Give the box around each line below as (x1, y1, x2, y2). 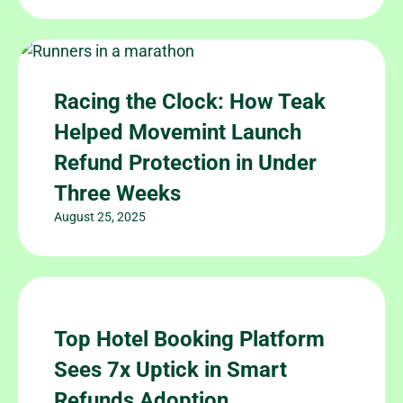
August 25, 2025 (54, 209, 146, 224)
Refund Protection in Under (54, 149, 317, 175)
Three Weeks (54, 180, 181, 206)
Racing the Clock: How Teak (54, 88, 326, 114)
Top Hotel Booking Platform (54, 326, 325, 352)
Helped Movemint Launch (54, 119, 301, 145)
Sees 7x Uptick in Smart (54, 356, 287, 382)
